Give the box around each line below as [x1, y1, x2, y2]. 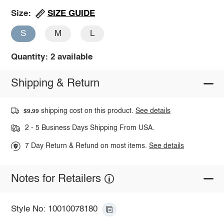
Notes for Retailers [10, 173, 101, 184]
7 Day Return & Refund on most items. [25, 142, 149, 150]
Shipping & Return [10, 78, 99, 89]
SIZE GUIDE [47, 9, 95, 18]
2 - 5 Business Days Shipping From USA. [24, 124, 154, 132]
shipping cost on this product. [39, 107, 136, 114]
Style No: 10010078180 [10, 205, 97, 214]
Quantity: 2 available [10, 52, 92, 61]
